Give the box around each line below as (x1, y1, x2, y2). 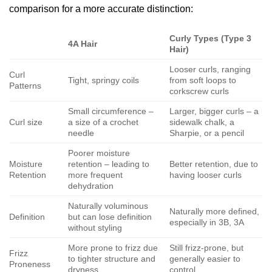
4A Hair (68, 39, 98, 49)
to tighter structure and (68, 254, 156, 264)
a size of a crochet (68, 117, 139, 127)
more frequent (68, 170, 123, 180)
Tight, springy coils (68, 75, 140, 86)
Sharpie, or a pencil (169, 128, 245, 138)
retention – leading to (68, 159, 150, 169)
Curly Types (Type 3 (169, 33, 252, 44)
